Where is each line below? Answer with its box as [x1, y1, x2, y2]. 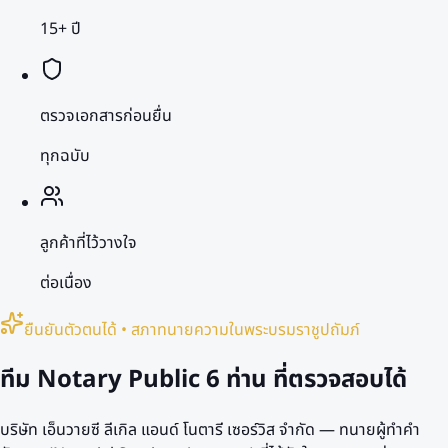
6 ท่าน [206, 361, 267, 398]
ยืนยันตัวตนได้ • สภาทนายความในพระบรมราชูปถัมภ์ [24, 317, 360, 342]
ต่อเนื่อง [40, 270, 92, 295]
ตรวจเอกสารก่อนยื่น [40, 103, 172, 128]
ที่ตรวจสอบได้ [267, 361, 407, 398]
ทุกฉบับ [40, 143, 90, 168]
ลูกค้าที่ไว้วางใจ [40, 230, 137, 255]
